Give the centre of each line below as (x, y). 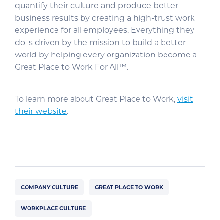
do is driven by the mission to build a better (100, 42)
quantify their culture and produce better (96, 6)
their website (41, 111)
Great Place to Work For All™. (71, 67)
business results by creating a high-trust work (105, 18)
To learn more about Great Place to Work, (96, 99)
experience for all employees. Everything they (105, 30)
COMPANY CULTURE (49, 187)
